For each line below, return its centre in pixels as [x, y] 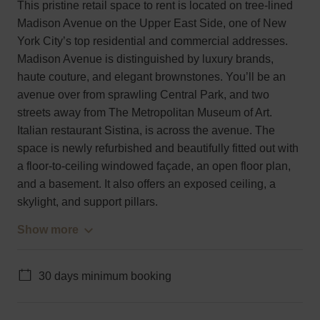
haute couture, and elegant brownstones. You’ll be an [151, 76]
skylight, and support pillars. [87, 201]
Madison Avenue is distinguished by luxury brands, [145, 59]
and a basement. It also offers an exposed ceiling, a [146, 184]
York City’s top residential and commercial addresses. [152, 41]
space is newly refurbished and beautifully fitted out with [158, 148]
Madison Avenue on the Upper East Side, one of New [152, 23]
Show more [48, 229]
